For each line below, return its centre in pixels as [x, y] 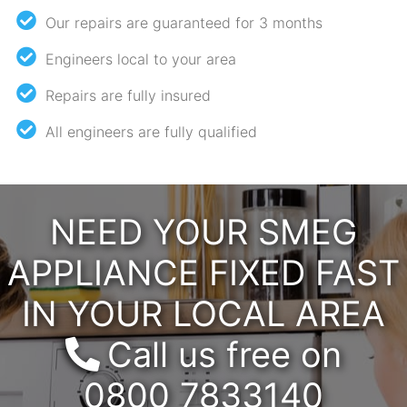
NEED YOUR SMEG [203, 231]
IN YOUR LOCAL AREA [203, 313]
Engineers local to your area [141, 59]
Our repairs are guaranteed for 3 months [184, 22]
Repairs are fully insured [128, 95]
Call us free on [224, 354]
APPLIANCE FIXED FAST [203, 272]
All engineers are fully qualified [151, 131]
